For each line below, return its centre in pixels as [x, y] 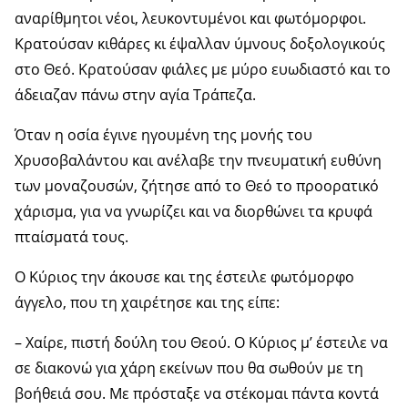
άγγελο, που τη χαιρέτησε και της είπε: [147, 302]
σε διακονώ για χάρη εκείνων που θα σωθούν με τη [189, 367]
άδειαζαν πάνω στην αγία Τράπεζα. [135, 94]
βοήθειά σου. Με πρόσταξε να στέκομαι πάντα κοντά [197, 393]
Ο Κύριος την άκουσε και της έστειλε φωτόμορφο [184, 276]
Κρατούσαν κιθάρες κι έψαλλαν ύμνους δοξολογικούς [200, 43]
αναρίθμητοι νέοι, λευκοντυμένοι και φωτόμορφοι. [190, 18]
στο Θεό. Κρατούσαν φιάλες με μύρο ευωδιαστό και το [203, 69]
